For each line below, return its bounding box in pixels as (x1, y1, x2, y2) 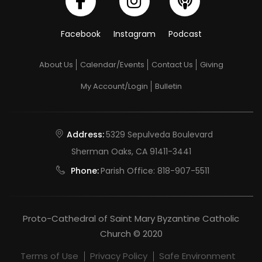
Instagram (113, 27, 156, 40)
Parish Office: (100, 164, 157, 177)
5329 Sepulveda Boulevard (106, 128, 213, 140)
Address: (67, 128, 104, 140)
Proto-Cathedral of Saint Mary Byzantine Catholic (23, 212, 239, 225)
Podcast (168, 27, 202, 40)
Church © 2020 (99, 227, 163, 240)
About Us (39, 58, 73, 70)
